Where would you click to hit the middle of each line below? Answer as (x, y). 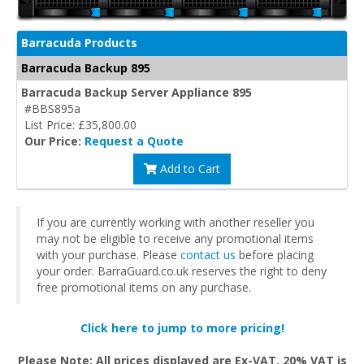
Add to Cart (188, 168)
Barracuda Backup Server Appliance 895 (136, 92)
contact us (208, 254)
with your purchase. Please (108, 254)
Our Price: (54, 141)
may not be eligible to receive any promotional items (175, 238)
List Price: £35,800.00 (80, 124)
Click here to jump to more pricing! (182, 327)
